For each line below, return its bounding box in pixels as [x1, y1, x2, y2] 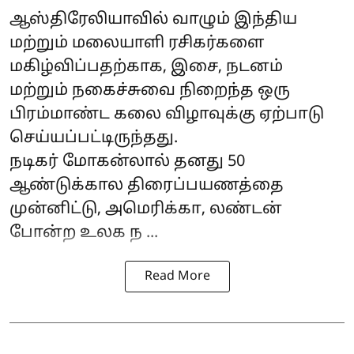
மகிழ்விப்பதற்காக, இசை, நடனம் [9, 57, 283, 77]
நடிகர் [9, 152, 62, 171]
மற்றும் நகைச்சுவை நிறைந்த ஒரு [9, 81, 290, 100]
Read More [144, 268, 210, 284]
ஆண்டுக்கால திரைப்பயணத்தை [9, 175, 284, 195]
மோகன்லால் [62, 152, 174, 171]
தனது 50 [174, 152, 245, 171]
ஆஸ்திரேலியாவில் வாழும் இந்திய [9, 9, 297, 29]
